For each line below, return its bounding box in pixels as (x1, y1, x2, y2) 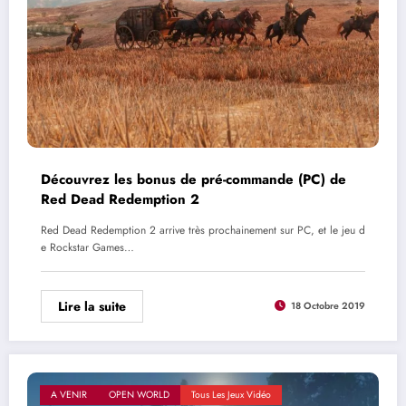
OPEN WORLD (109, 387, 169, 401)
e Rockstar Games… (41, 238, 134, 256)
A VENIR (51, 387, 87, 401)
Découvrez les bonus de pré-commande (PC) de (41, 169, 346, 189)
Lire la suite (58, 296, 126, 315)
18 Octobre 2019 (291, 299, 365, 314)
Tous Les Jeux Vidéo (191, 387, 271, 401)
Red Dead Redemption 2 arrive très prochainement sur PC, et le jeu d (41, 221, 365, 238)
